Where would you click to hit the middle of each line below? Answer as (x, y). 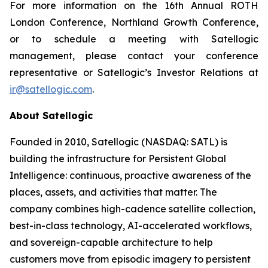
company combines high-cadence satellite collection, (133, 209)
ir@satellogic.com (51, 89)
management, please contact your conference (134, 56)
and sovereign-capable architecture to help (111, 242)
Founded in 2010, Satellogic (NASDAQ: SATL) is (118, 142)
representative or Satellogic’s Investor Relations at (134, 72)
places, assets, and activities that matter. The (113, 192)
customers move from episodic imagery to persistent (130, 259)
